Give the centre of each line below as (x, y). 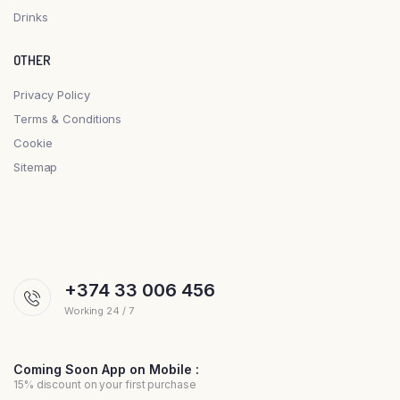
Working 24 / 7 (99, 310)
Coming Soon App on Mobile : (106, 369)
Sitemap (36, 167)
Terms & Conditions (68, 118)
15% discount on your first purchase (105, 384)
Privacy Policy (52, 94)
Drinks (31, 17)
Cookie (33, 142)
